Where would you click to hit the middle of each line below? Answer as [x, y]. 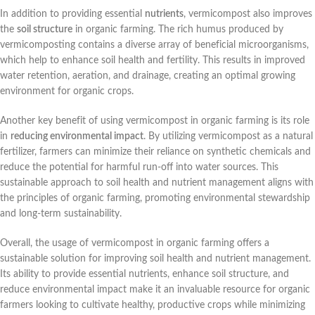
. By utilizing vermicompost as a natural [228, 137]
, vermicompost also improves [248, 14]
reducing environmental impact [77, 137]
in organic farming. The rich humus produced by [178, 30]
